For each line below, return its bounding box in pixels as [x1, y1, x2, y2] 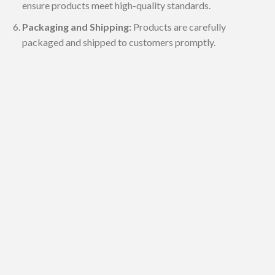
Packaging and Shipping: [21, 20, 131, 33]
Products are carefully [131, 20, 226, 33]
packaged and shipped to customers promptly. [21, 36, 215, 48]
